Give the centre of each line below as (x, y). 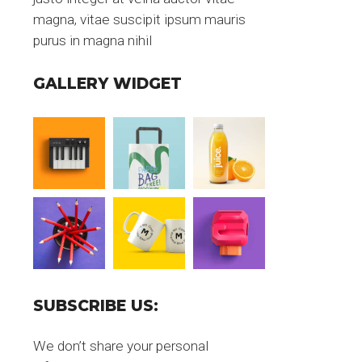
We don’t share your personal (121, 346)
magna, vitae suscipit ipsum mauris (139, 20)
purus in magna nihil (93, 41)
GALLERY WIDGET (107, 84)
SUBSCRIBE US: (96, 306)
